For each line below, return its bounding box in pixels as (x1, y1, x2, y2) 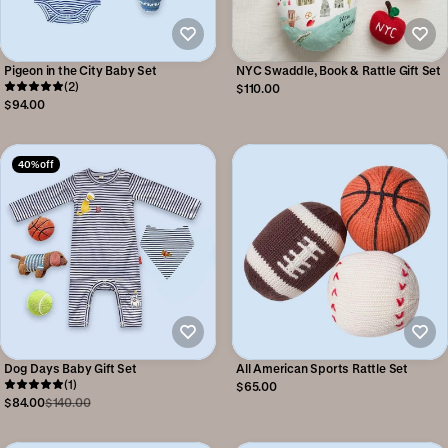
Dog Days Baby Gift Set (4, 361, 137, 375)
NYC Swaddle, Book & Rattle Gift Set (236, 63, 441, 77)
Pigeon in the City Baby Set (4, 63, 157, 77)
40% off (18, 158, 54, 170)
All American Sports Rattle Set (236, 361, 408, 375)
